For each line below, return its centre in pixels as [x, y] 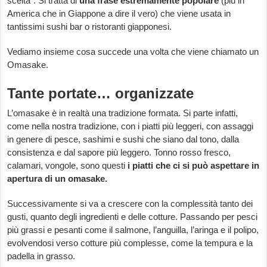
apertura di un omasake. [58, 179]
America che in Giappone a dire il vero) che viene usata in [119, 14]
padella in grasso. [41, 256]
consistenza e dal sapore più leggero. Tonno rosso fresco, [119, 153]
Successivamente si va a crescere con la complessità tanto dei [130, 204]
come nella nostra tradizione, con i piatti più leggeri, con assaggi [131, 126]
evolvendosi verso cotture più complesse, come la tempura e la [130, 243]
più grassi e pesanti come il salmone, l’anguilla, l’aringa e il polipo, [133, 230]
